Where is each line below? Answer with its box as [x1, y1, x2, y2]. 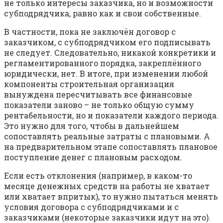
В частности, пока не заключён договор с [4, 26, 176, 37]
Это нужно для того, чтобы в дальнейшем [4, 120, 179, 131]
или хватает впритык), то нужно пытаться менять [4, 191, 218, 202]
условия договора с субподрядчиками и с [4, 202, 179, 213]
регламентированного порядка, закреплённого [4, 58, 201, 69]
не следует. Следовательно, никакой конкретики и [4, 47, 216, 58]
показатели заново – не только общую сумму [4, 100, 194, 111]
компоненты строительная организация [4, 79, 174, 90]
